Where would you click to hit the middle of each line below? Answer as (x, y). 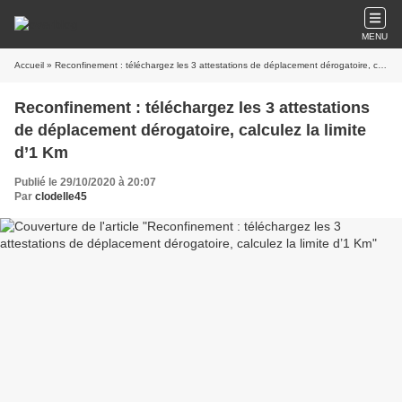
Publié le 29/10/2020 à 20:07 (85, 182)
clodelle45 (61, 197)
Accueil (29, 65)
